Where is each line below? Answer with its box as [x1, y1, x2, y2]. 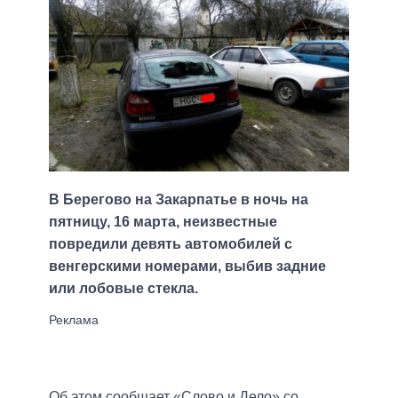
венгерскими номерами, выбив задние [49, 259, 326, 275]
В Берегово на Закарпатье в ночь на [49, 192, 308, 208]
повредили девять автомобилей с [49, 236, 292, 252]
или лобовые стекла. [49, 281, 198, 297]
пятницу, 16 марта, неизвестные [49, 214, 277, 230]
